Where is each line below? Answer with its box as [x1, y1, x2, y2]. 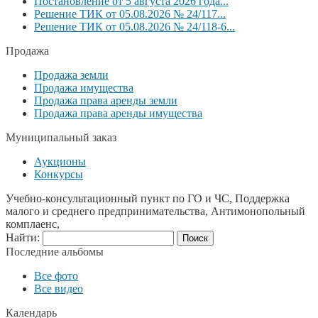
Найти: [6, 231, 40, 243]
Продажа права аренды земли [34, 94, 177, 106]
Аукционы [34, 155, 86, 168]
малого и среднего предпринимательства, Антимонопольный [6, 204, 305, 217]
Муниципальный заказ [6, 131, 116, 143]
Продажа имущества [34, 81, 133, 94]
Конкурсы [34, 168, 83, 180]
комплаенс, [6, 217, 60, 230]
